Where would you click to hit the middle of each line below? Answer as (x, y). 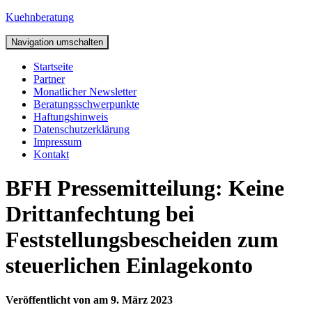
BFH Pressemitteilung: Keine (145, 188)
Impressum (57, 142)
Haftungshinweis (71, 117)
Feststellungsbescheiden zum (142, 240)
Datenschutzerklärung (81, 129)
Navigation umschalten (57, 42)
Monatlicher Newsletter (85, 92)
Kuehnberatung (40, 17)
